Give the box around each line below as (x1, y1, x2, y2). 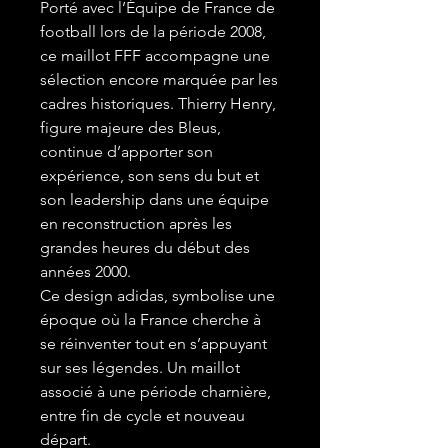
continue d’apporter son (40, 142, 213, 162)
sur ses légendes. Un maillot (40, 358, 240, 378)
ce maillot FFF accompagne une (40, 46, 270, 66)
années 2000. (40, 262, 131, 282)
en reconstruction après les (40, 214, 232, 234)
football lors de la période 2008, (40, 22, 266, 42)
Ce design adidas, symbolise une (40, 286, 275, 306)
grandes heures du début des (40, 238, 250, 258)
